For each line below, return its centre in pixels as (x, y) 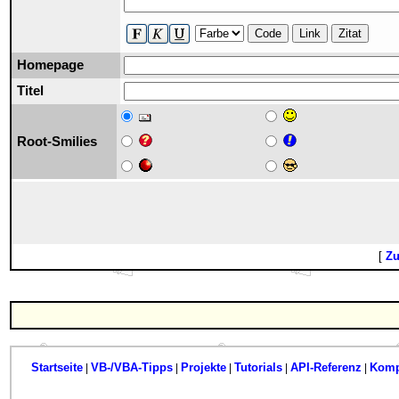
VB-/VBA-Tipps (131, 367)
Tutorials (258, 367)
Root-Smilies (57, 142)
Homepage (50, 65)
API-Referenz (326, 367)
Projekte (203, 367)
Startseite (57, 367)
